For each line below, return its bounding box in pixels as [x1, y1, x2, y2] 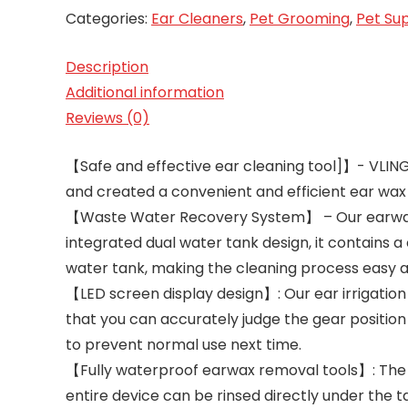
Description [66, 56, 148, 77]
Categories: [66, 8, 151, 29]
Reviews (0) [66, 107, 149, 128]
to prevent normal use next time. [66, 334, 301, 355]
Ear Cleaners [151, 8, 243, 29]
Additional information [66, 82, 224, 103]
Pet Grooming [250, 8, 350, 29]
